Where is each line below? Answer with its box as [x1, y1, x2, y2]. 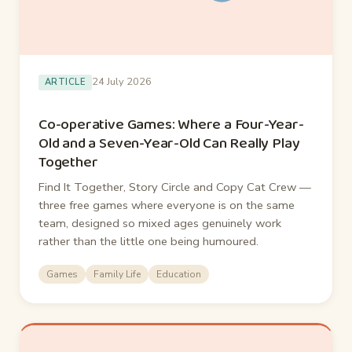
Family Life [93, 268, 141, 281]
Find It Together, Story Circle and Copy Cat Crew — [38, 179, 311, 196]
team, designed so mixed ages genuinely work [38, 215, 281, 232]
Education [156, 268, 201, 281]
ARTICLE [45, 75, 86, 88]
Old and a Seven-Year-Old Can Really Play [38, 131, 300, 156]
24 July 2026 [92, 75, 152, 90]
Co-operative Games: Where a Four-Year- [38, 112, 304, 137]
